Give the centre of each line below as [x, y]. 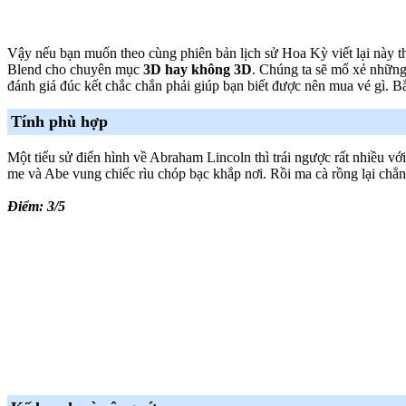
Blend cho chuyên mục [75, 69]
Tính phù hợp [59, 121]
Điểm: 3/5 [36, 206]
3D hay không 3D [198, 69]
